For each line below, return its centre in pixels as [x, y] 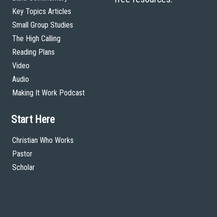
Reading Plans [33, 52]
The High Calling [36, 39]
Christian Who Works [43, 140]
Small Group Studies [43, 25]
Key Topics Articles [42, 11]
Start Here [33, 119]
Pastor [22, 154]
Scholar [23, 167]
